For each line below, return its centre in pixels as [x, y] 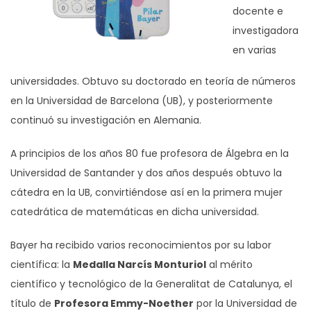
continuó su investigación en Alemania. [106, 120]
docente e [258, 11]
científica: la [42, 264]
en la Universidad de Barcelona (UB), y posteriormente [142, 100]
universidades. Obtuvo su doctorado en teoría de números [153, 81]
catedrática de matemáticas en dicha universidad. [135, 211]
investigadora [266, 30]
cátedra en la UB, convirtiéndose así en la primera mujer [146, 192]
